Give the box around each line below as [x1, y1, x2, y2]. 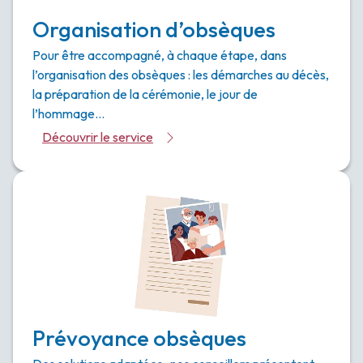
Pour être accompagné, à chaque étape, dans [32, 47, 287, 63]
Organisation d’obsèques [32, 15, 275, 43]
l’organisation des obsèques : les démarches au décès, [32, 66, 329, 83]
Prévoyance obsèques [32, 324, 246, 352]
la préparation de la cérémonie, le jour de [32, 86, 258, 102]
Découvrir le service [42, 129, 153, 145]
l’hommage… [32, 105, 105, 122]
